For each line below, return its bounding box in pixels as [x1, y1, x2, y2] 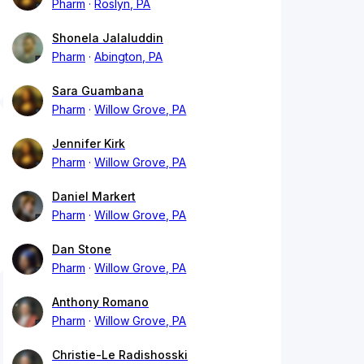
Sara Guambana [52, 84, 144, 98]
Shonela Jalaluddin [52, 31, 163, 45]
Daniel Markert [52, 189, 136, 204]
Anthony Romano [52, 295, 149, 310]
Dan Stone [52, 242, 111, 257]
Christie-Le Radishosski [52, 348, 188, 362]
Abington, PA [94, 50, 163, 64]
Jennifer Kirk [52, 136, 125, 151]
